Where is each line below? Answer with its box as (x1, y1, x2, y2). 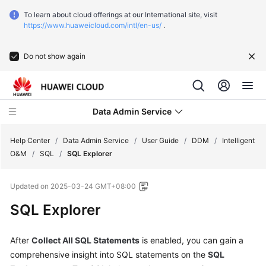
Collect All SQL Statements (31, 235, 140, 245)
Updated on (10, 182, 50, 191)
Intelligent (222, 136, 255, 145)
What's (21, 173, 47, 183)
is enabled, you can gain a (140, 235, 243, 245)
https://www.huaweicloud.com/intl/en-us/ (24, 21, 161, 30)
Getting (21, 254, 50, 264)
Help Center (10, 136, 50, 145)
